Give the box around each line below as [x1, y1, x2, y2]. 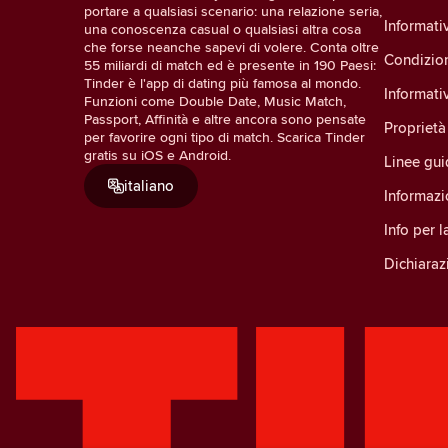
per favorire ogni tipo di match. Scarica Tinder [84, 126, 365, 147]
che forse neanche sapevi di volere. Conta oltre [84, 36, 379, 57]
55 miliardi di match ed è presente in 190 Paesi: [84, 54, 376, 75]
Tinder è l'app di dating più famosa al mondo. [84, 72, 361, 93]
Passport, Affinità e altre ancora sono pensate [84, 108, 366, 129]
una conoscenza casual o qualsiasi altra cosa [84, 18, 361, 39]
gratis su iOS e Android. [84, 144, 231, 165]
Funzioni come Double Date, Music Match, [84, 90, 346, 111]
